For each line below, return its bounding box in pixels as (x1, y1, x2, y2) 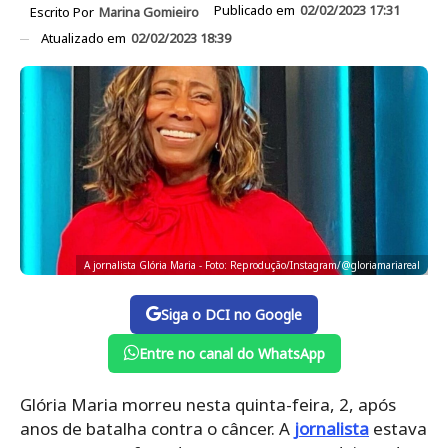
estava (369, 416, 427, 440)
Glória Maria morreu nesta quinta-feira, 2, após (20, 392, 396, 416)
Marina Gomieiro (99, 2, 199, 21)
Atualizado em (41, 28, 129, 47)
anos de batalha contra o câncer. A (20, 416, 294, 440)
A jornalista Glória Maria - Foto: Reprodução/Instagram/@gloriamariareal (84, 257, 420, 272)
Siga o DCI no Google (161, 304, 302, 324)
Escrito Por (30, 2, 97, 21)
